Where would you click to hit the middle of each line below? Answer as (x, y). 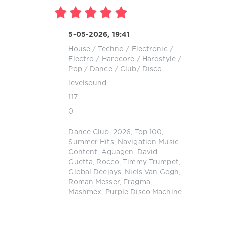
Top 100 (148, 132)
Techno (111, 49)
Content (83, 152)
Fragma (137, 183)
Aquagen (117, 152)
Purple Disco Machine (143, 193)
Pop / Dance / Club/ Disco (115, 69)
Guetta (81, 162)
